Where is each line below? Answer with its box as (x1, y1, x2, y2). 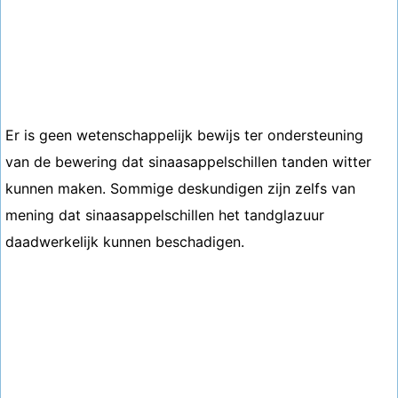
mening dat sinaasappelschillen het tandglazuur (5, 206, 324, 224)
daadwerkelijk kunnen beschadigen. (5, 233, 244, 251)
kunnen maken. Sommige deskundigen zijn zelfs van (5, 179, 355, 197)
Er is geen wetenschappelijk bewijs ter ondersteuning (5, 126, 363, 144)
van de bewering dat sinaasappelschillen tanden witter (5, 153, 371, 171)
